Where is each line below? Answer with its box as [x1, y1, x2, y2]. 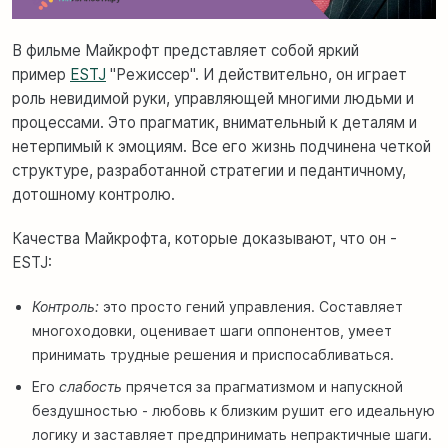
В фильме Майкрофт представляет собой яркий [12, 41, 359, 61]
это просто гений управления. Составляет [99, 298, 403, 316]
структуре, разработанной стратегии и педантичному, [12, 161, 406, 181]
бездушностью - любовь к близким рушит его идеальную [32, 402, 435, 420]
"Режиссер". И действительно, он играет [106, 65, 407, 85]
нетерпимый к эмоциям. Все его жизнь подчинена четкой [12, 137, 431, 157]
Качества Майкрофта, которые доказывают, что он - [12, 229, 397, 249]
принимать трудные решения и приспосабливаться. [32, 346, 394, 364]
